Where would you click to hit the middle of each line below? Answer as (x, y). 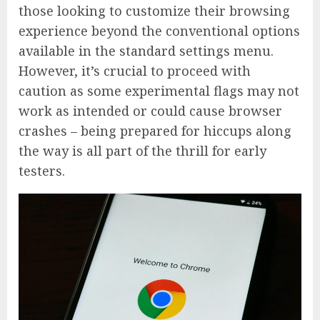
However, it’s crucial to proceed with (135, 71)
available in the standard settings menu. (146, 51)
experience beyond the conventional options (159, 31)
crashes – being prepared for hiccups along (155, 131)
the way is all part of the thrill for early (142, 151)
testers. (42, 171)
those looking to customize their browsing (154, 11)
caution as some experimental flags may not (159, 91)
